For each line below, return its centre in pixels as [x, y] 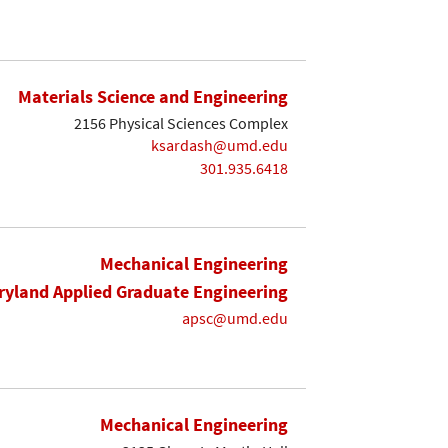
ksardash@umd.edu [219, 145]
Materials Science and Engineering [153, 96]
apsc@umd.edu [235, 317]
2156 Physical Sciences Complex [181, 122]
